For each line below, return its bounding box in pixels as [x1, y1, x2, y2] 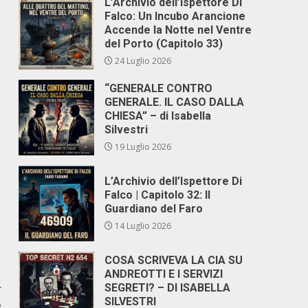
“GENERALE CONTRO [104, 82, 213, 95]
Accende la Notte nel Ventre [104, 23, 252, 36]
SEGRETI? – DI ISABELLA [104, 281, 231, 294]
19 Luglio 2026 [113, 141, 172, 153]
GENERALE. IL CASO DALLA [104, 96, 245, 109]
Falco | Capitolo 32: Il [104, 188, 211, 201]
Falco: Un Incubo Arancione [104, 10, 246, 23]
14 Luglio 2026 [113, 220, 172, 232]
